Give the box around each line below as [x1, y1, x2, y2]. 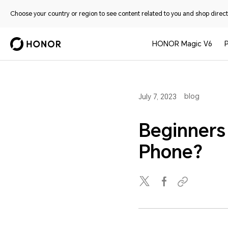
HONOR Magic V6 [152, 40, 213, 48]
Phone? [138, 141, 203, 163]
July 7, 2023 [138, 93, 177, 101]
